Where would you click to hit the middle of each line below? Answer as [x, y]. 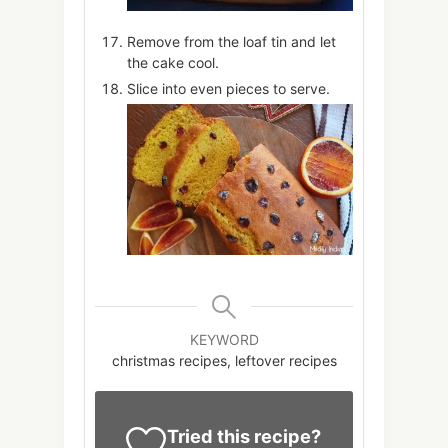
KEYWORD [224, 339]
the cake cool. [173, 63]
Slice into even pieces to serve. [228, 89]
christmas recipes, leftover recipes [224, 360]
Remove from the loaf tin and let [231, 42]
